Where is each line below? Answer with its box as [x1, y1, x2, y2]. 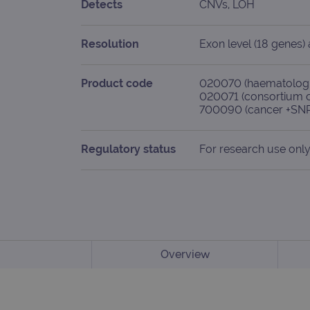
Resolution [81, 37, 139, 51]
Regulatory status [81, 142, 176, 156]
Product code [81, 76, 153, 90]
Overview [160, 248, 210, 262]
